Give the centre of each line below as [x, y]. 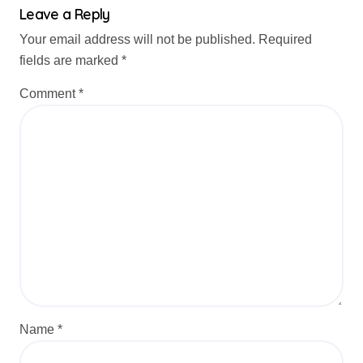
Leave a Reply [65, 14]
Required [285, 39]
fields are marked [70, 60]
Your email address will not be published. [137, 39]
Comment [49, 94]
